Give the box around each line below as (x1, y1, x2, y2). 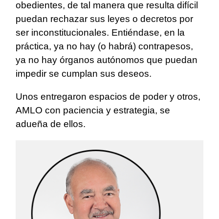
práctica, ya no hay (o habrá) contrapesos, (16, 41, 193, 52)
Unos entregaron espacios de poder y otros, (16, 91, 200, 102)
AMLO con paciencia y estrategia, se (16, 105, 170, 116)
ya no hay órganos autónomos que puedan (16, 55, 197, 66)
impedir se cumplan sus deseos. (16, 68, 152, 79)
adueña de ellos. (16, 119, 86, 130)
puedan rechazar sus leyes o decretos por (16, 14, 193, 24)
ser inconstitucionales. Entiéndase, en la (16, 27, 185, 38)
